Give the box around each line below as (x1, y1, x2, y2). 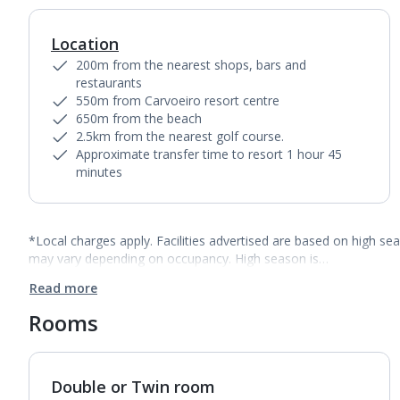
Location (51, 33, 119, 54)
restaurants (76, 74, 142, 91)
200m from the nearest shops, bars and (76, 56, 306, 73)
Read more (29, 279, 97, 296)
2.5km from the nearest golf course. (76, 128, 284, 145)
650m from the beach (76, 110, 202, 127)
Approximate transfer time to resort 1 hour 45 (76, 146, 342, 162)
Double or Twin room (51, 376, 215, 397)
